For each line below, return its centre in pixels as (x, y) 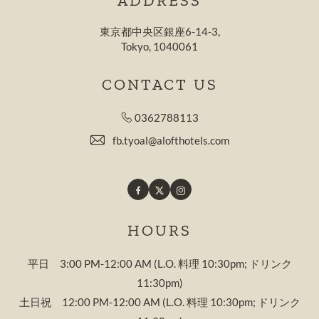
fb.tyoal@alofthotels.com (171, 140)
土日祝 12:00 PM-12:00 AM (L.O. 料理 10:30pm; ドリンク (159, 302)
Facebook (158, 190)
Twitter (176, 190)
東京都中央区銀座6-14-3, (159, 31)
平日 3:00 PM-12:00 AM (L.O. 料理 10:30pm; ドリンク (159, 263)
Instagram (203, 190)
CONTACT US (159, 84)
